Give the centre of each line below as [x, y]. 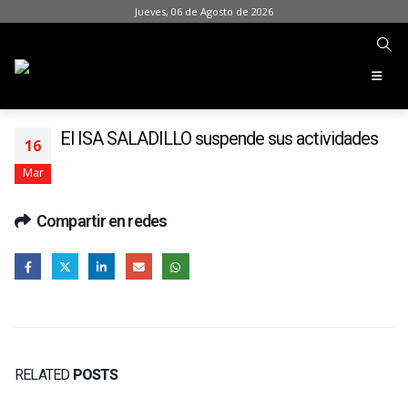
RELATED [44, 374]
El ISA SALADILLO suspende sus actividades [219, 139]
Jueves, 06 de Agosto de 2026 [204, 11]
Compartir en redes [102, 221]
